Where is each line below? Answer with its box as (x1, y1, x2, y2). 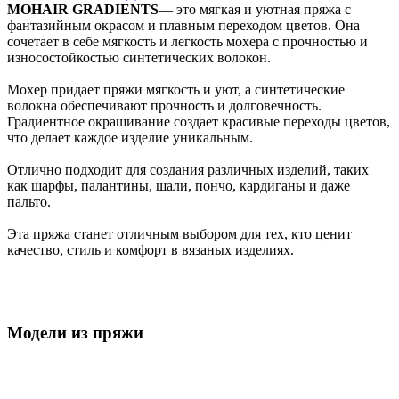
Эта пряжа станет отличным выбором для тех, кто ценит (7, 225, 352, 241)
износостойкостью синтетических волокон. (7, 49, 271, 65)
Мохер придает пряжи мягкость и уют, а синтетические (7, 81, 345, 97)
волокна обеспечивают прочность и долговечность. (7, 97, 322, 113)
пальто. (7, 193, 51, 209)
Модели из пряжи (7, 322, 143, 342)
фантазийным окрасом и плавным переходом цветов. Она (7, 17, 360, 33)
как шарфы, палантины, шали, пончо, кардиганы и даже (7, 177, 350, 193)
